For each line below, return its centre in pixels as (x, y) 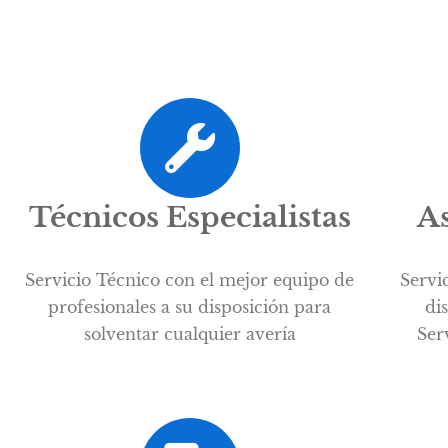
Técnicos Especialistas (189, 217)
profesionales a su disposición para (190, 306)
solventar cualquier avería (189, 333)
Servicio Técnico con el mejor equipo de (190, 279)
